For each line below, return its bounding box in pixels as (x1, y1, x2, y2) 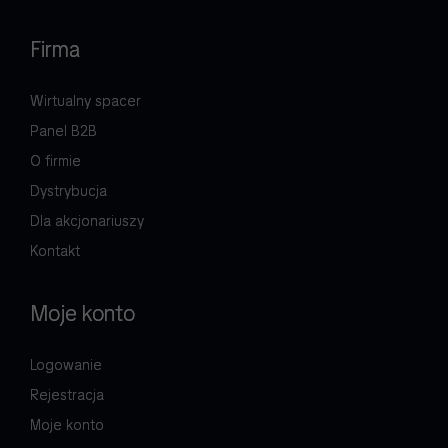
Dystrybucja (30, 182, 107, 201)
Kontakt (30, 242, 80, 261)
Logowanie (30, 356, 102, 375)
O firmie (30, 152, 81, 171)
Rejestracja (30, 386, 104, 405)
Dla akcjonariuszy (30, 212, 144, 231)
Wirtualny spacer (30, 92, 141, 111)
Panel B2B (30, 122, 97, 141)
